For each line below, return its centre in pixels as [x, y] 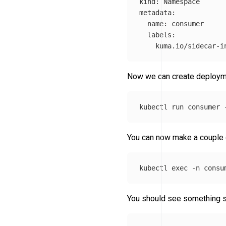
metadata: [157, 12]
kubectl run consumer [182, 107]
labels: [157, 35]
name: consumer [172, 23]
